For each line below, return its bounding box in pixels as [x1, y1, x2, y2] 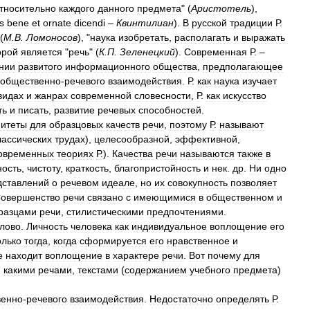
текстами [77, 264, 118, 275]
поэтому [170, 119, 207, 130]
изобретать [118, 32, 169, 43]
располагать [174, 32, 230, 43]
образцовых [49, 119, 103, 130]
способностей [138, 104, 201, 116]
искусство [223, 90, 266, 101]
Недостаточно [149, 293, 213, 304]
